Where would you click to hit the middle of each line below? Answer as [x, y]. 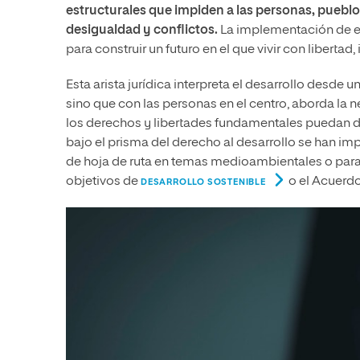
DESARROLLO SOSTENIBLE [203, 182]
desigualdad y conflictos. [142, 30]
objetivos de [103, 181]
